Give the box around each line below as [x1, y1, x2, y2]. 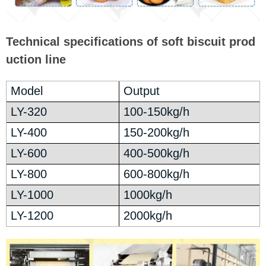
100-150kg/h [123, 105, 190, 119]
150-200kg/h [123, 126, 190, 140]
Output [123, 84, 160, 98]
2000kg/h [123, 209, 173, 223]
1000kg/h [123, 188, 173, 202]
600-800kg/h [123, 167, 190, 181]
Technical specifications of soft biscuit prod [6, 35, 255, 49]
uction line [6, 53, 66, 66]
